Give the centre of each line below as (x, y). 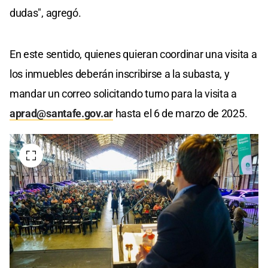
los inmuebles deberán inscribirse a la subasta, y (120, 74)
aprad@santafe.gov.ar (61, 113)
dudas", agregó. (45, 13)
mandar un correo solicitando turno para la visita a (123, 93)
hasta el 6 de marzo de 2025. (180, 113)
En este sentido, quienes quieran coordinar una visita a (133, 54)
